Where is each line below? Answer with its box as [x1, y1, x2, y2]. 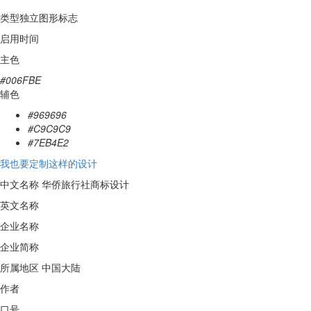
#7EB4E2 [28, 135, 69, 149]
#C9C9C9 [28, 121, 71, 135]
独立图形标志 [19, 10, 78, 24]
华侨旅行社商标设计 [39, 177, 129, 191]
